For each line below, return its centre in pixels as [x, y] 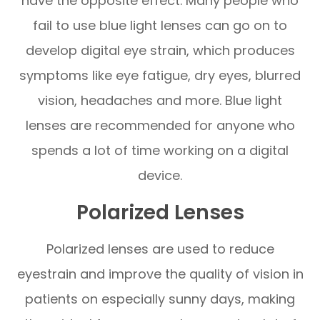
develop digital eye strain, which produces [160, 50]
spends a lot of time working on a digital [160, 150]
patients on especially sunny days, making [160, 299]
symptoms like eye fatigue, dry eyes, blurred [160, 75]
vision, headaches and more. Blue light [160, 100]
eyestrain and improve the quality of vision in [160, 274]
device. [160, 175]
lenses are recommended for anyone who [160, 125]
